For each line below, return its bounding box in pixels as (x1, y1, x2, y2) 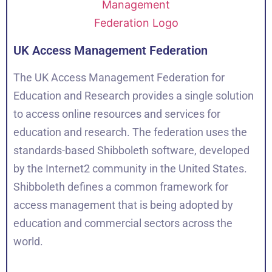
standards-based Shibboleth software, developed (13, 144, 250, 157)
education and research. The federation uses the (13, 126, 247, 138)
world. (13, 235, 43, 248)
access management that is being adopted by (13, 199, 233, 211)
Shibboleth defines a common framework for (13, 180, 228, 193)
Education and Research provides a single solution (13, 89, 254, 102)
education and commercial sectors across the (13, 217, 233, 229)
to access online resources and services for (13, 107, 220, 120)
